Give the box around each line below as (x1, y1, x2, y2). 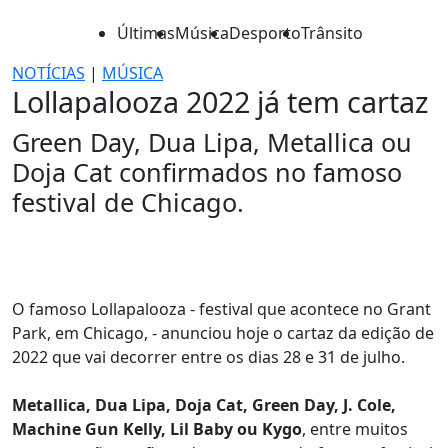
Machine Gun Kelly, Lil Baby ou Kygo (12, 418, 302, 440)
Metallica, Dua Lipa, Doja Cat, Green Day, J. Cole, (12, 394, 396, 416)
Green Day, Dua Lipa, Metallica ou (12, 125, 412, 159)
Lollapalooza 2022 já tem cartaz (12, 82, 429, 121)
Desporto (229, 22, 301, 44)
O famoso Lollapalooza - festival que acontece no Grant (12, 298, 431, 320)
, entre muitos (302, 418, 408, 440)
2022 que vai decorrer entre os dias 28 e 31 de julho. (12, 346, 413, 368)
